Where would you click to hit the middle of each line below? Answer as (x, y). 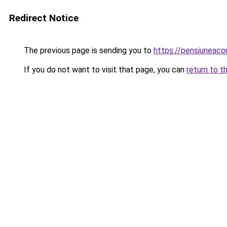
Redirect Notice (44, 18)
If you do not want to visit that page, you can (104, 70)
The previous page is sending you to (88, 50)
